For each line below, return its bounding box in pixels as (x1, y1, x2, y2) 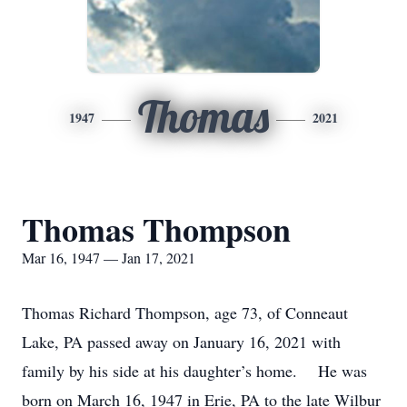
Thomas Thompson (22, 205, 291, 253)
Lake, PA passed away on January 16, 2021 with (22, 331, 341, 352)
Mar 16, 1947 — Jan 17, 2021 (22, 248, 195, 267)
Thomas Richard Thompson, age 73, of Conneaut (22, 302, 348, 323)
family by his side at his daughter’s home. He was (22, 360, 367, 382)
